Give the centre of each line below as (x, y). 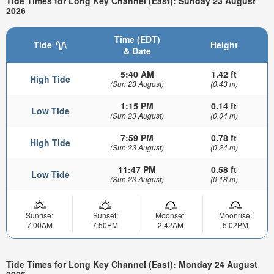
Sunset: (105, 215)
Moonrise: (235, 215)
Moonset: (170, 215)
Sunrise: (39, 215)
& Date (137, 50)
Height (224, 44)
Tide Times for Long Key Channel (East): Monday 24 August (132, 265)
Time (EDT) (137, 39)
